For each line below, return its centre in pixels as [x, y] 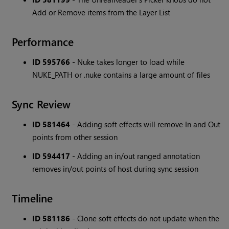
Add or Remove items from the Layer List [101, 13]
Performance [43, 42]
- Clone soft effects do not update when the [145, 219]
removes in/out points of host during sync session [116, 169]
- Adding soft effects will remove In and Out [145, 124]
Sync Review [41, 104]
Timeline [32, 198]
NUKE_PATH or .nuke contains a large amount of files [121, 75]
